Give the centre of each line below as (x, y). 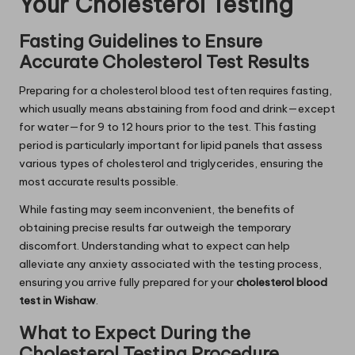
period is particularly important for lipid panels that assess (171, 145)
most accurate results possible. (99, 182)
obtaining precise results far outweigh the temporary (155, 228)
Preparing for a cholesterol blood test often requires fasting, (176, 91)
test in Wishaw (57, 301)
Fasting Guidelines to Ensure (141, 42)
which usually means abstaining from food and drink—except (177, 109)
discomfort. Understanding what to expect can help (155, 246)
